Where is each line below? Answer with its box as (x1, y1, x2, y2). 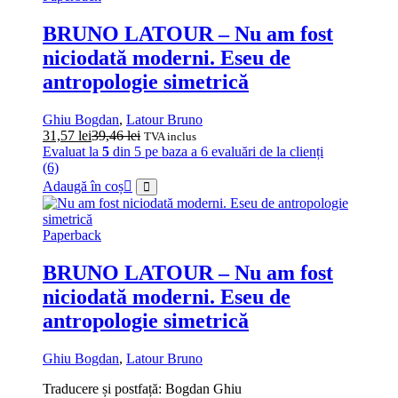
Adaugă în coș (43, 179, 123, 195)
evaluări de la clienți (208, 144, 323, 160)
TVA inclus (144, 130, 196, 144)
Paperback (43, 227, 101, 243)
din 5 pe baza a (109, 144, 201, 160)
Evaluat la (43, 144, 102, 160)
